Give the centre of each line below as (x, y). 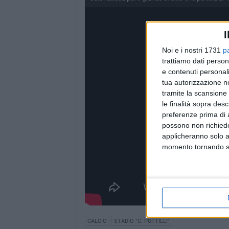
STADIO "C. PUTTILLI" (142, 221)
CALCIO (97, 221)
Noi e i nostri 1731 (192, 50)
